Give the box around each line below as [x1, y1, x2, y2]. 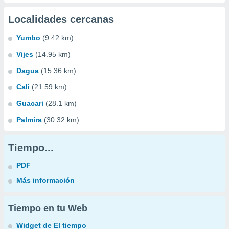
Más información [16, 176, 75, 185]
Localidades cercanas [8, 14, 114, 25]
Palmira [16, 116, 42, 124]
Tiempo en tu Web [8, 203, 87, 213]
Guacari [16, 99, 43, 107]
